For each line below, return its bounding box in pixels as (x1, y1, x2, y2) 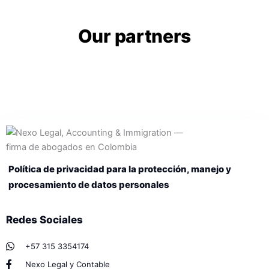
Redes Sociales (6, 213, 83, 226)
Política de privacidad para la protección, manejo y (8, 163, 231, 175)
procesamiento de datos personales (8, 178, 169, 190)
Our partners (77, 25, 192, 47)
